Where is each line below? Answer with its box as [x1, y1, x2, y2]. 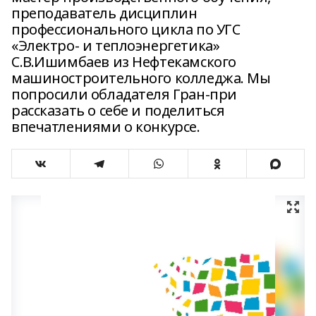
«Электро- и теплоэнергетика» [11, 36, 220, 55]
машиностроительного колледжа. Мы [11, 68, 271, 87]
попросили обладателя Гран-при [11, 85, 237, 104]
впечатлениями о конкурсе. [11, 117, 200, 136]
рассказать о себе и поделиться [11, 101, 225, 120]
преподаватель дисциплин [11, 4, 197, 23]
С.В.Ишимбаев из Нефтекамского [11, 52, 236, 71]
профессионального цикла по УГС [11, 20, 241, 39]
